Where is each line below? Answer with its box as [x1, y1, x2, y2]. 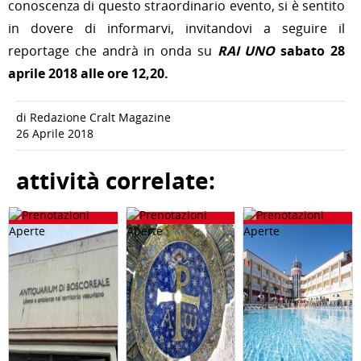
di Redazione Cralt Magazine [16, 110, 171, 125]
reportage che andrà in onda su [8, 42, 218, 60]
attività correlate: [16, 165, 215, 197]
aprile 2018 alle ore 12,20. [8, 64, 168, 82]
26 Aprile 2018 [16, 126, 93, 141]
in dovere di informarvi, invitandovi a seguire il [8, 19, 345, 37]
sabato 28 [280, 42, 346, 60]
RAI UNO [217, 42, 276, 60]
